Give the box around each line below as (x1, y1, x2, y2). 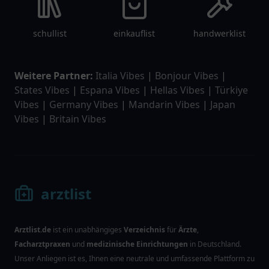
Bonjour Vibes (155, 69, 221, 82)
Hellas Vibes (150, 83, 207, 97)
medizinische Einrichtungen (86, 239, 188, 249)
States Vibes (14, 83, 72, 97)
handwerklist (193, 28, 246, 39)
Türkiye (215, 83, 248, 97)
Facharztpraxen (14, 239, 70, 249)
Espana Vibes (80, 83, 142, 97)
